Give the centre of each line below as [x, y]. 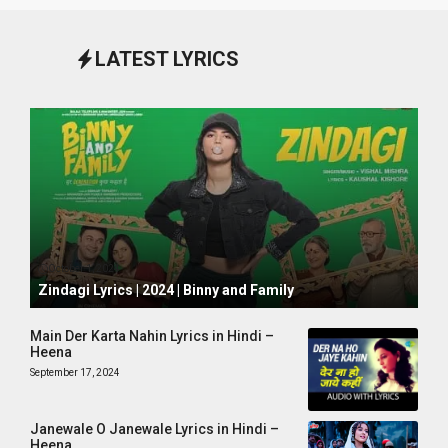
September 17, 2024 [75, 372]
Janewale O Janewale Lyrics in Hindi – [154, 428]
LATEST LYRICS [167, 59]
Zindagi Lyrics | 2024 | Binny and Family [166, 290]
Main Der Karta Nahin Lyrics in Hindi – [152, 336]
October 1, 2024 [84, 268]
